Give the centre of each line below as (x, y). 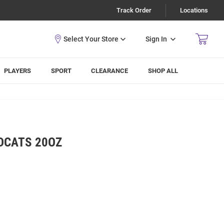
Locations (194, 10)
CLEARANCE (110, 71)
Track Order (134, 10)
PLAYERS (18, 71)
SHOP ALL (163, 71)
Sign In (156, 39)
